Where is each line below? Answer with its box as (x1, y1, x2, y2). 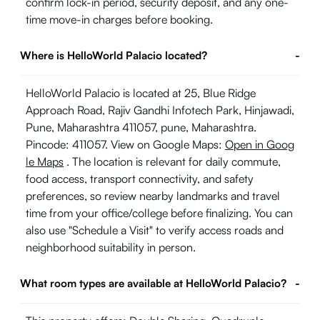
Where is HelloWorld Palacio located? (20, 49, 207, 62)
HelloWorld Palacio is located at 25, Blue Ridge (26, 86, 256, 100)
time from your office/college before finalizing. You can (26, 206, 293, 220)
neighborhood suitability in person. (26, 240, 196, 254)
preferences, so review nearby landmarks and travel (26, 189, 280, 203)
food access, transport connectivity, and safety (26, 171, 254, 186)
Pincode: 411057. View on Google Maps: (26, 137, 225, 151)
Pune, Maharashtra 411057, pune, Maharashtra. (26, 120, 256, 134)
